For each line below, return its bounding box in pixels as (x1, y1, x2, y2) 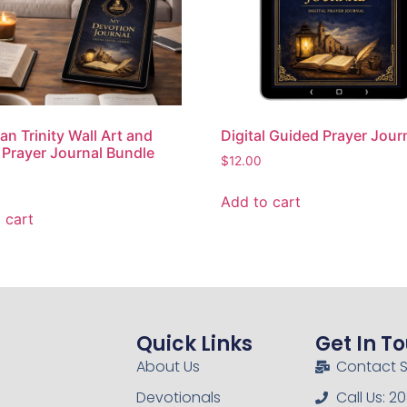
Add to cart (221, 192, 302, 211)
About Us (135, 355, 200, 377)
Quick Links (135, 329, 253, 358)
